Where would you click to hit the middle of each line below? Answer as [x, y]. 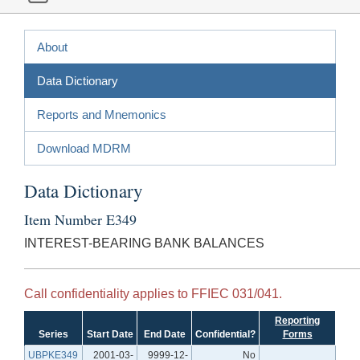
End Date [164, 334]
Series [53, 334]
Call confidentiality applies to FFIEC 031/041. [153, 293]
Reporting [297, 320]
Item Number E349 [80, 219]
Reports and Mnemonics [102, 114]
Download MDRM [84, 148]
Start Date [110, 334]
